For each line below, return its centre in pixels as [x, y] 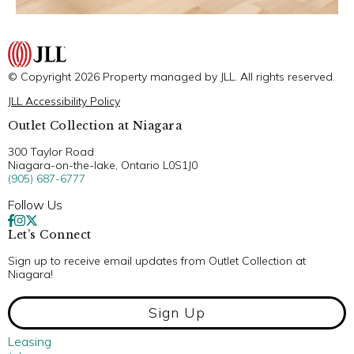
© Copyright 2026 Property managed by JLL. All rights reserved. [171, 76]
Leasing [30, 341]
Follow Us [35, 204]
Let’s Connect [50, 234]
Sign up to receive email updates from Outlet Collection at [157, 260]
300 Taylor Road [51, 151]
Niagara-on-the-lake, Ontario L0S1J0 [103, 165]
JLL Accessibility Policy [64, 101]
